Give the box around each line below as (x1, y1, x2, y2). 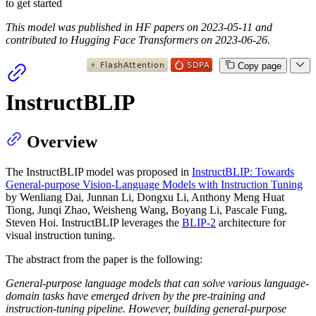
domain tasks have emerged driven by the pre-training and (6, 290, 265, 303)
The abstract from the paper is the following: (6, 253, 202, 266)
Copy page (237, 60, 281, 71)
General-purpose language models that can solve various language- (6, 277, 309, 290)
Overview (27, 133, 97, 152)
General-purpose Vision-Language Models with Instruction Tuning (6, 178, 303, 191)
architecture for (216, 217, 286, 229)
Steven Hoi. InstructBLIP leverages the (6, 217, 182, 229)
